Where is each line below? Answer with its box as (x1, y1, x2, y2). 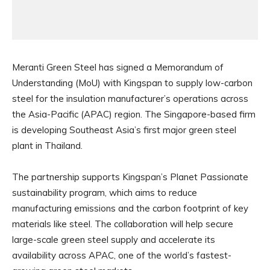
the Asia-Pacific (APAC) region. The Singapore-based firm (12, 108, 256, 121)
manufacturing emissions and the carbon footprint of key (12, 202, 248, 215)
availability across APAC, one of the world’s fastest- (12, 250, 231, 262)
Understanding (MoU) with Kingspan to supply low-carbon (12, 77, 253, 89)
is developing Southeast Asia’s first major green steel (12, 124, 236, 136)
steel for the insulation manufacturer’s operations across (12, 93, 248, 105)
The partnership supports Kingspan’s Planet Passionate (12, 171, 248, 183)
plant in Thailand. (12, 140, 83, 152)
